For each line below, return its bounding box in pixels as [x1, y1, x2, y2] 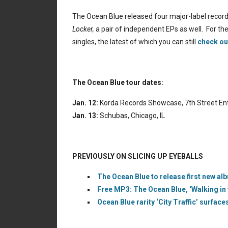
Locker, [72, 25, 94, 33]
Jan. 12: [72, 99, 98, 107]
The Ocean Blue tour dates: [72, 78, 163, 87]
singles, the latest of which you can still [72, 38, 197, 46]
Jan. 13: [72, 111, 98, 120]
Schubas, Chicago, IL [98, 111, 165, 120]
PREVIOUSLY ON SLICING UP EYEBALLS [72, 152, 203, 160]
